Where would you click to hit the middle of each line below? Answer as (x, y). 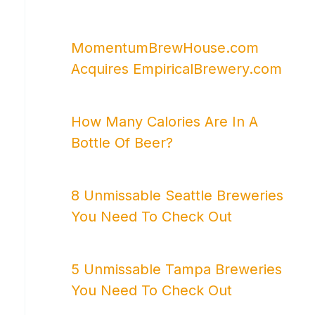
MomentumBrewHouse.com (165, 47)
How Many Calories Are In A (165, 121)
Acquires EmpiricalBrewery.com (176, 69)
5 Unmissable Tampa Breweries (176, 269)
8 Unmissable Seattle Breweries (177, 195)
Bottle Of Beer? (122, 142)
